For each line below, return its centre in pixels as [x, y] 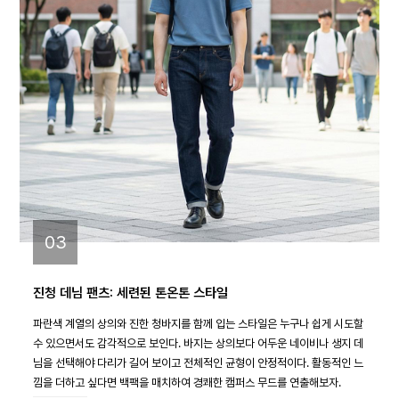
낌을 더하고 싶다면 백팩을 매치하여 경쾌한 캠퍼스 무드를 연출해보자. [187, 383]
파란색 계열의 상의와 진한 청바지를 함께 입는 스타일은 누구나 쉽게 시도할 [198, 324]
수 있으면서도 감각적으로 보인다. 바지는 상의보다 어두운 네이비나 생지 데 [198, 343]
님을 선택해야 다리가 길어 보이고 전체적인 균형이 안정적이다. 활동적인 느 [198, 363]
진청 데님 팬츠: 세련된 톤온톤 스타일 [130, 293]
